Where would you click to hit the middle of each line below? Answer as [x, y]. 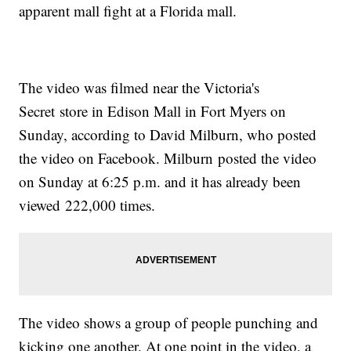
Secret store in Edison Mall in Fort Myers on [153, 111]
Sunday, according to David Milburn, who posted [168, 135]
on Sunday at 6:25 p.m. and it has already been [160, 182]
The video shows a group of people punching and [169, 323]
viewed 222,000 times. [87, 205]
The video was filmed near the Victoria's [139, 88]
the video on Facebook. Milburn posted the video [168, 158]
